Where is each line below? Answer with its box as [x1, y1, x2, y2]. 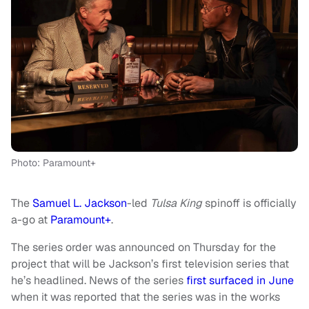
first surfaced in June [186, 272, 294, 288]
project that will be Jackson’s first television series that [11, 256, 289, 271]
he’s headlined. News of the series [11, 272, 186, 288]
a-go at [11, 212, 50, 227]
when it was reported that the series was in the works [11, 289, 280, 304]
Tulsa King [150, 195, 205, 210]
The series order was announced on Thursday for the [11, 239, 276, 255]
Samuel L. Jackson [32, 195, 127, 210]
